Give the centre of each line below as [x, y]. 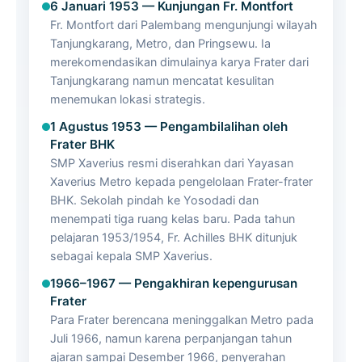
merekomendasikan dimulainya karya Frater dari [179, 62]
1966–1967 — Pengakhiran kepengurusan [174, 283]
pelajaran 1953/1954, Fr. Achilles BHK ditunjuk [174, 237]
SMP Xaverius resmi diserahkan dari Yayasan [172, 163]
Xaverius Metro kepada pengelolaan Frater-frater [181, 181]
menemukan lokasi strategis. [128, 99]
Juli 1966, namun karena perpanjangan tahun [171, 338]
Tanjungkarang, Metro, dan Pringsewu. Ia [160, 43]
